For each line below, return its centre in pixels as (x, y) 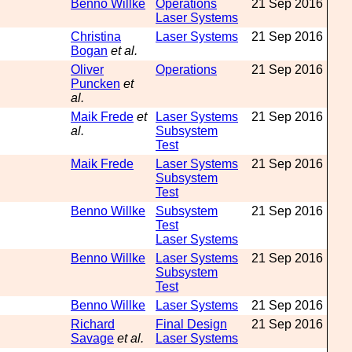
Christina (96, 37)
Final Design (191, 324)
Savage (92, 338)
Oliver (87, 70)
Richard (93, 324)
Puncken (95, 84)
